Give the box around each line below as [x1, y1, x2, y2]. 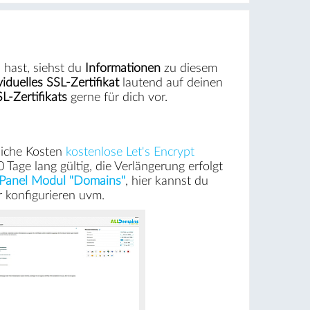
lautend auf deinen [118, 76, 223, 89]
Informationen [84, 62, 161, 74]
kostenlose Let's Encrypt [65, 145, 194, 158]
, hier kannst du [125, 174, 208, 187]
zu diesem [160, 62, 217, 74]
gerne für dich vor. [66, 91, 167, 103]
